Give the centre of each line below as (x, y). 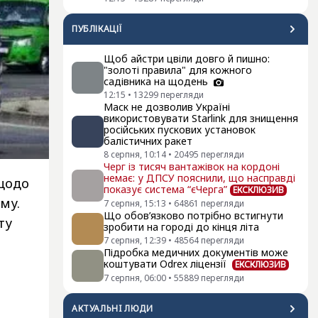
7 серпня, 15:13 (135, 204)
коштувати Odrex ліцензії (166, 264)
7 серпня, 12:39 (135, 241)
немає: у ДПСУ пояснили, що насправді (199, 178)
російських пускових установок (180, 130)
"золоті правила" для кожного (178, 70)
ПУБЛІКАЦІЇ (97, 29)
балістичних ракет (148, 141)
